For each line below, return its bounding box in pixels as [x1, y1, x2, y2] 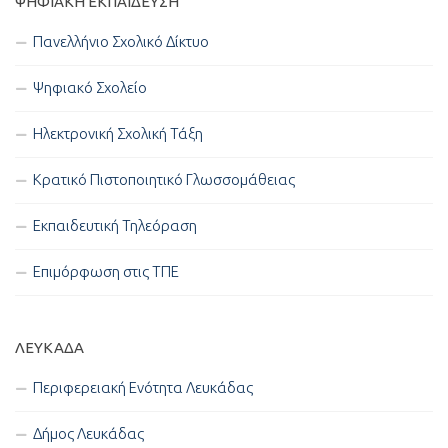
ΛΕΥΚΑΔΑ [15, 339, 84, 357]
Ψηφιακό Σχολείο [33, 79, 147, 97]
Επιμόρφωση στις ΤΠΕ [33, 263, 179, 281]
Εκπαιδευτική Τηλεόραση [33, 217, 197, 235]
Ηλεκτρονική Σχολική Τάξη [33, 125, 203, 143]
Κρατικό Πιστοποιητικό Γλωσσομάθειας [33, 171, 295, 189]
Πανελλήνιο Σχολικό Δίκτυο [33, 33, 209, 51]
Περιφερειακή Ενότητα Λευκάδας [33, 379, 253, 397]
